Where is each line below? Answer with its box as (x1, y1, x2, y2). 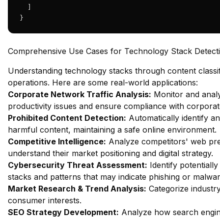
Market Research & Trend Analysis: (8, 184, 146, 193)
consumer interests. (8, 195, 82, 205)
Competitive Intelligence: (8, 137, 106, 146)
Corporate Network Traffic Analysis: (8, 89, 151, 99)
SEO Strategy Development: (8, 207, 119, 217)
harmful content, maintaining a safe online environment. (8, 125, 217, 135)
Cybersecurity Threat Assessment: (8, 160, 147, 170)
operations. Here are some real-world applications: (8, 78, 198, 87)
